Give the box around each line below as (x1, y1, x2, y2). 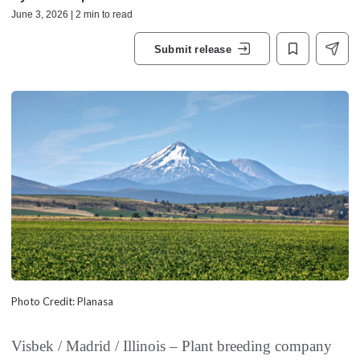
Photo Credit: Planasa (11, 295, 113, 309)
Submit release (154, 43, 231, 55)
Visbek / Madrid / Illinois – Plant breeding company (11, 337, 332, 355)
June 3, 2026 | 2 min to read (11, 9, 133, 20)
